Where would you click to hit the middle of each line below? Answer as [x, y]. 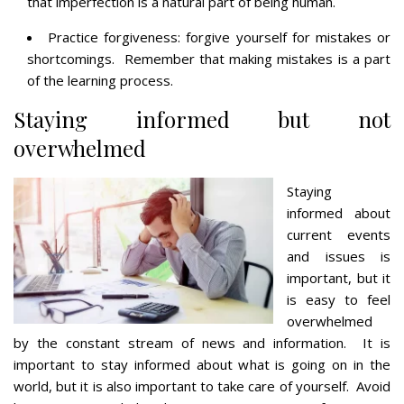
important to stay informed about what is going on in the [202, 364]
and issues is [339, 256]
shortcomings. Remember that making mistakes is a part [209, 58]
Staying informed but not [202, 119]
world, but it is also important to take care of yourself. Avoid [202, 386]
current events [339, 234]
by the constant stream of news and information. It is [202, 342]
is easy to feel [339, 299]
